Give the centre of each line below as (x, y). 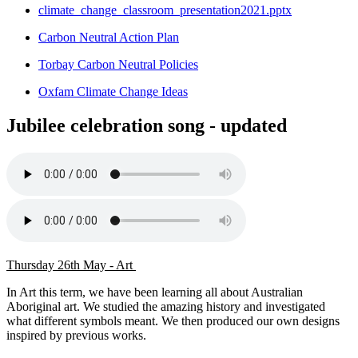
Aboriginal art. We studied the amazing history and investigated (166, 307)
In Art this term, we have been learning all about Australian (155, 292)
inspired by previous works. (78, 336)
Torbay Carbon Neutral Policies (118, 65)
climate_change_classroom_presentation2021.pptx (165, 10)
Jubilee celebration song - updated (147, 126)
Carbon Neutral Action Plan (109, 38)
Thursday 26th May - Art (71, 265)
